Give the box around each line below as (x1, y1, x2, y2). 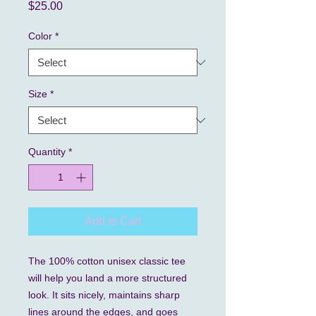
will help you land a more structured (28, 272, 187, 284)
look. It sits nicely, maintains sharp (28, 289, 180, 300)
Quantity (28, 146, 66, 157)
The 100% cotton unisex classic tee (28, 255, 186, 267)
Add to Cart (85, 215, 141, 227)
